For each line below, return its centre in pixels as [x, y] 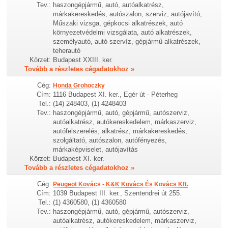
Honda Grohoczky [79, 85]
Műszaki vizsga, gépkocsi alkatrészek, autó [118, 23]
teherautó [67, 50]
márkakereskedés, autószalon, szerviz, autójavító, [128, 14]
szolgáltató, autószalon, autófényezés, [110, 140]
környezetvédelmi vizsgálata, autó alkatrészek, [123, 32]
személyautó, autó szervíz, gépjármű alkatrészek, [127, 41]
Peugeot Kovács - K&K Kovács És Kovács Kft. [121, 184]
